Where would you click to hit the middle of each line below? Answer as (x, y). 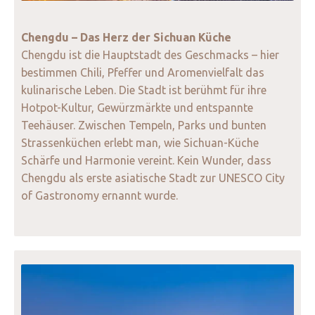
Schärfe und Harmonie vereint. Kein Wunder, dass (146, 161)
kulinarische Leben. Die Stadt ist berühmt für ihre (144, 90)
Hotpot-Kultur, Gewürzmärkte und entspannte (137, 108)
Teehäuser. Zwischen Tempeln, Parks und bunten (144, 126)
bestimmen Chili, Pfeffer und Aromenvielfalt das (143, 73)
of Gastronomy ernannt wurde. (101, 196)
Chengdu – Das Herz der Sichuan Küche (126, 38)
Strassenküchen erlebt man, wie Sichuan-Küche (140, 143)
